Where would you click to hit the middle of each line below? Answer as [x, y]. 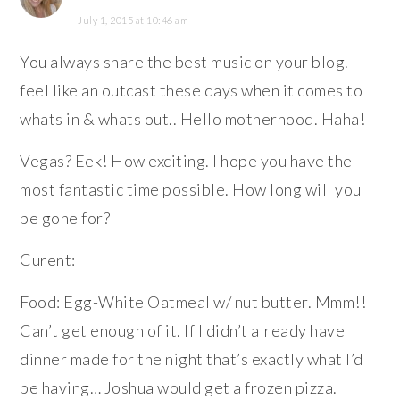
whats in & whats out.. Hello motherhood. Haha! [193, 118]
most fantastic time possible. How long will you [191, 189]
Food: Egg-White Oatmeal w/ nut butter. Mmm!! [193, 301]
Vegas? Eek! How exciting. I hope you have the [186, 160]
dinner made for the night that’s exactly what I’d [192, 358]
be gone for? [65, 217]
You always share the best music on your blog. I [188, 61]
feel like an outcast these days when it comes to [192, 90]
